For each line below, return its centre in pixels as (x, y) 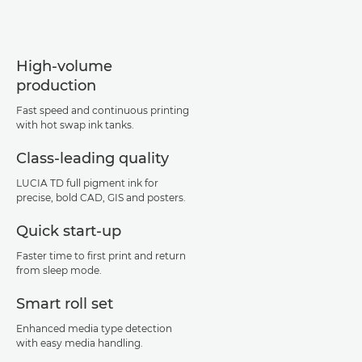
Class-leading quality (93, 158)
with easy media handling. (80, 343)
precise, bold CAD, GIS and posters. (101, 198)
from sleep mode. (59, 270)
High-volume (64, 66)
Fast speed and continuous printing (103, 110)
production (56, 86)
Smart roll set (65, 304)
